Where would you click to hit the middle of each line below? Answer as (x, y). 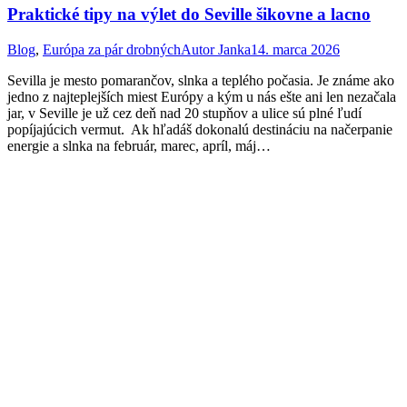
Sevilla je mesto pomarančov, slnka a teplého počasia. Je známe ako (201, 80)
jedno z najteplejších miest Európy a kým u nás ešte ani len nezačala (202, 96)
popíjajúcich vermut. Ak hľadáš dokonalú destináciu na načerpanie (200, 129)
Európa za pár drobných (112, 49)
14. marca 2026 (295, 49)
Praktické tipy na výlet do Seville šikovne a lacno (189, 14)
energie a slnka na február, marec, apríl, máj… (139, 145)
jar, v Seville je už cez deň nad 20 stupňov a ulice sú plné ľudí (184, 113)
